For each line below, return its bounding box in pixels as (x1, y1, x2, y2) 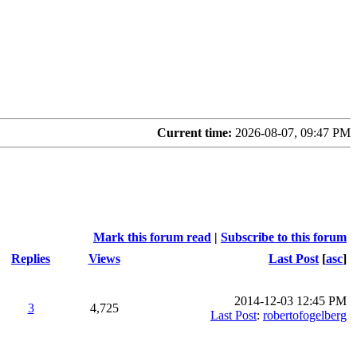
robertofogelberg (263, 308, 347, 322)
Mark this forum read (93, 230, 211, 244)
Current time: (157, 126, 232, 139)
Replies (11, 252, 50, 265)
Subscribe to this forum (221, 230, 347, 244)
